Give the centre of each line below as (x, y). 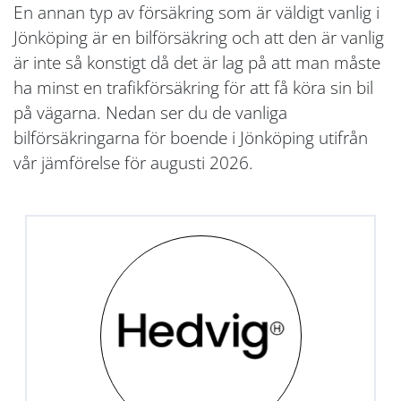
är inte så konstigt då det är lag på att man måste (197, 63)
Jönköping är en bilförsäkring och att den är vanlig (199, 38)
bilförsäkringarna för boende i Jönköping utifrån (191, 138)
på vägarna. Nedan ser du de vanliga (150, 113)
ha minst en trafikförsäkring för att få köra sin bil (193, 88)
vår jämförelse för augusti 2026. (133, 163)
